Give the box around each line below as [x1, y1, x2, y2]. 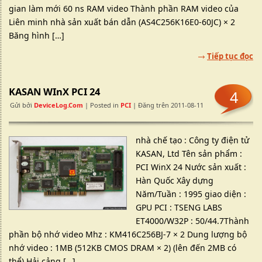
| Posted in [83, 101, 120, 109]
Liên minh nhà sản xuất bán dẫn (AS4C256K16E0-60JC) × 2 [9, 16, 235, 27]
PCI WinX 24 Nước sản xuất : [136, 161, 246, 173]
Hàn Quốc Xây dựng [136, 175, 213, 186]
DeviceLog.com [34, 101, 83, 109]
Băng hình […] [9, 30, 64, 41]
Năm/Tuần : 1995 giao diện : [136, 188, 246, 199]
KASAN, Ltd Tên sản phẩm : [136, 148, 242, 159]
